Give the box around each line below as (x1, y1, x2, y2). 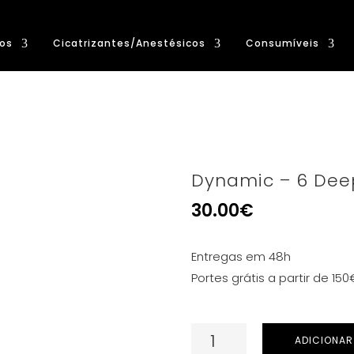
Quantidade (190, 325, 261, 341)
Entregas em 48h (191, 248, 291, 265)
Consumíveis (246, 36, 319, 50)
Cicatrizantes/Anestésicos (53, 36, 205, 50)
